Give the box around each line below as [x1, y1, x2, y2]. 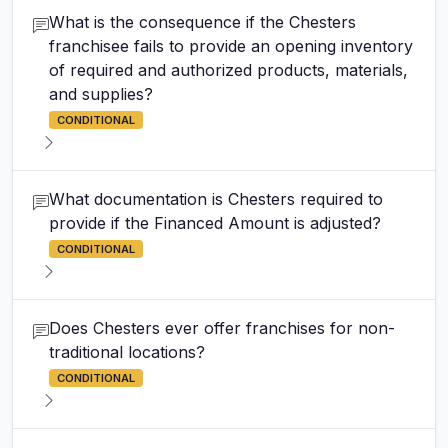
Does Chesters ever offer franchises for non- [49, 318, 395, 338]
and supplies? [49, 84, 153, 104]
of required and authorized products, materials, [49, 60, 408, 80]
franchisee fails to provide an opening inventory [49, 36, 413, 56]
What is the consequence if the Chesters [49, 12, 356, 32]
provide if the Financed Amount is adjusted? [49, 213, 381, 233]
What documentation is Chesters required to [49, 189, 383, 209]
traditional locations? [49, 342, 205, 362]
